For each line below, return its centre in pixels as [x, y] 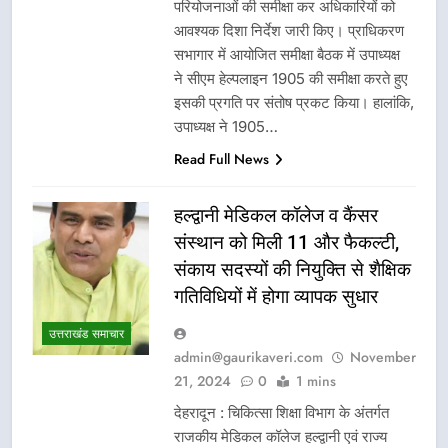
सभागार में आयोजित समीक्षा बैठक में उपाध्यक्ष [289, 54]
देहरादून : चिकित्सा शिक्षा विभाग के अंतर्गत [281, 412]
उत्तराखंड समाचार [86, 334]
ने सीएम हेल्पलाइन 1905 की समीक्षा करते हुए [291, 78]
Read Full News [221, 158]
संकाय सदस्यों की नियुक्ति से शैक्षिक [292, 269]
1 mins [316, 380]
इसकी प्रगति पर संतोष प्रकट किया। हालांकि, [294, 102]
